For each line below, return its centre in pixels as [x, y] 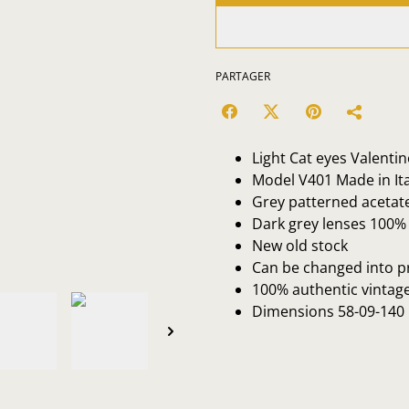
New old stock [300, 246]
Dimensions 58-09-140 [328, 311]
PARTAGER [243, 76]
